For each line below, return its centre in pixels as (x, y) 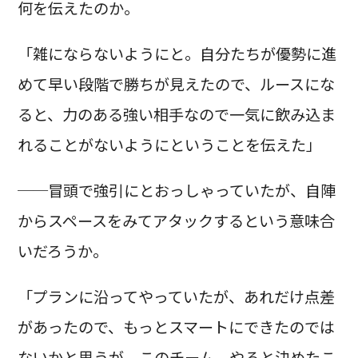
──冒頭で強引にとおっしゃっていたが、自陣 (176, 191)
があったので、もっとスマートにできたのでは (176, 327)
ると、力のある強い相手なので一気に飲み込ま (176, 114)
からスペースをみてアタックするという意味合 (176, 221)
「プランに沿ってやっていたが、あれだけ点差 (176, 297)
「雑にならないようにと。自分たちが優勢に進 (177, 53)
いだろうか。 (62, 251)
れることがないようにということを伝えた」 (169, 144)
